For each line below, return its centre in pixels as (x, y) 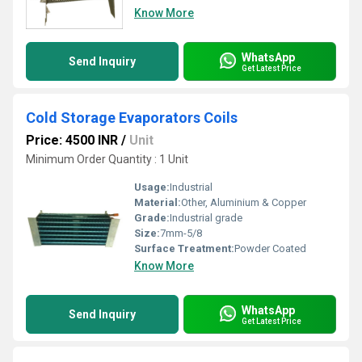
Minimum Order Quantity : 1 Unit (107, 159)
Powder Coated (270, 248)
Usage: (152, 187)
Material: (158, 202)
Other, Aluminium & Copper (244, 202)
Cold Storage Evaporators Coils (132, 118)
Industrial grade (206, 218)
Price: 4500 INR (72, 140)
